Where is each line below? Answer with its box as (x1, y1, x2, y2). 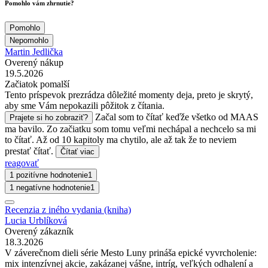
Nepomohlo (10, 35, 48, 45)
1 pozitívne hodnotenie (10, 170, 88, 179)
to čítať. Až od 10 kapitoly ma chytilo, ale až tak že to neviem (5, 134, 236, 145)
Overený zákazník (5, 226, 74, 236)
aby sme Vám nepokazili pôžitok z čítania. (5, 100, 165, 111)
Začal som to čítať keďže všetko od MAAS (95, 111, 258, 122)
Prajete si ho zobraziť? (10, 112, 88, 122)
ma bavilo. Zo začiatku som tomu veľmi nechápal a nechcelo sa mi (5, 123, 256, 134)
